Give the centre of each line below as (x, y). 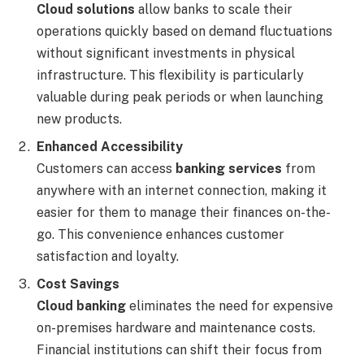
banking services (229, 168)
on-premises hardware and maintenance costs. (176, 327)
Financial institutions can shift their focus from (179, 349)
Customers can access (106, 168)
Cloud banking (81, 305)
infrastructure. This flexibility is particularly (170, 75)
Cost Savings (78, 284)
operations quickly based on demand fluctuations (184, 31)
